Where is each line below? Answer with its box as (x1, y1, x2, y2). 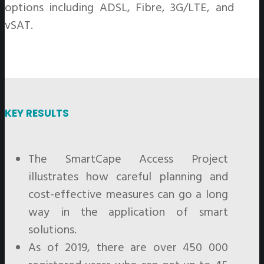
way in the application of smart (28, 203, 228, 222)
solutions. (28, 220, 77, 240)
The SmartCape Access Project (28, 150, 228, 169)
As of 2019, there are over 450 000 (28, 238, 228, 258)
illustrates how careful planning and (28, 167, 228, 187)
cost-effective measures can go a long (28, 185, 228, 204)
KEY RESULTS (5, 106, 69, 120)
